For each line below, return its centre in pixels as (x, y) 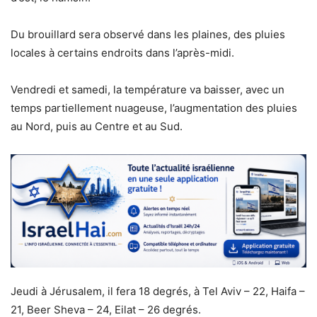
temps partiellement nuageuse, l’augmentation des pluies (154, 108)
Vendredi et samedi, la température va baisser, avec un (148, 90)
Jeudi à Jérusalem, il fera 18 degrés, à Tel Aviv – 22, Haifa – (158, 292)
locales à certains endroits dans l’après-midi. (122, 53)
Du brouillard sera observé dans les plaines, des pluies (148, 34)
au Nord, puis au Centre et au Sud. (97, 126)
